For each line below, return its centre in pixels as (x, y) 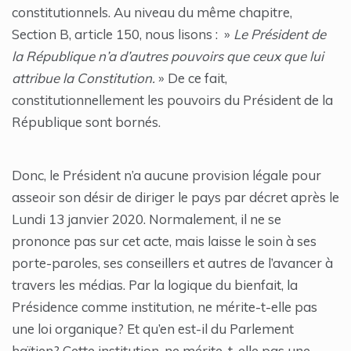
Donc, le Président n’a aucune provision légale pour (166, 175)
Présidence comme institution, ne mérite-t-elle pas (165, 307)
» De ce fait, (191, 78)
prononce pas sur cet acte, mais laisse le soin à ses (164, 241)
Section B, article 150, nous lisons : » (123, 34)
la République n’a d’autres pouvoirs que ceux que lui (168, 56)
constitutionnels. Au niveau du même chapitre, (152, 13)
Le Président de (280, 34)
